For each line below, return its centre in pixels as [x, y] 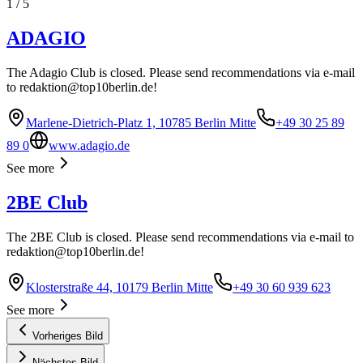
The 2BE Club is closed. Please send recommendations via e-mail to [180, 237]
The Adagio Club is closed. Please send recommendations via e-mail [181, 72]
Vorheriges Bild [68, 335]
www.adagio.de [89, 145]
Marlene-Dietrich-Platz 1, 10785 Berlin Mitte [141, 122]
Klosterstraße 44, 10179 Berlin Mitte [120, 287]
